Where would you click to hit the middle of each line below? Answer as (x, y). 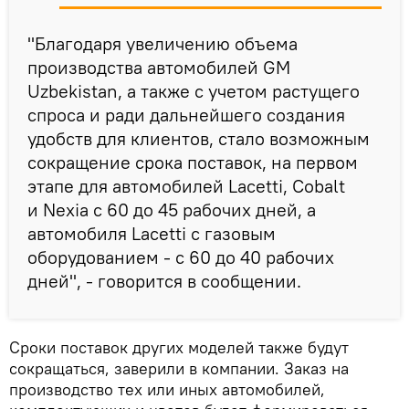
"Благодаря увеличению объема (163, 43)
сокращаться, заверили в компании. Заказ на (179, 368)
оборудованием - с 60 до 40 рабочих (181, 257)
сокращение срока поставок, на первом (193, 162)
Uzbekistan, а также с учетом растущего (194, 90)
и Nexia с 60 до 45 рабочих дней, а (172, 209)
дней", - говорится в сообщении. (167, 280)
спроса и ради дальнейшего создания (186, 114)
